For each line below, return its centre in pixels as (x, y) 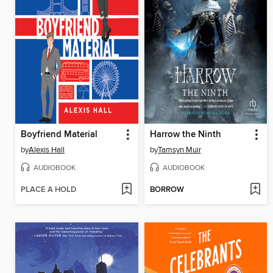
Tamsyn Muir (179, 150)
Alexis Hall (47, 150)
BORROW (167, 190)
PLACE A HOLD (48, 190)
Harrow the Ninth (185, 134)
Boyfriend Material (59, 134)
